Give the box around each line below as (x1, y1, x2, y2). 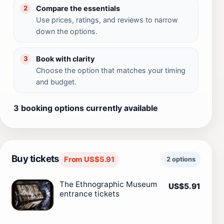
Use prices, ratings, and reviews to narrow (36, 15, 178, 24)
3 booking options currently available (13, 102, 158, 113)
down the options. (36, 26, 97, 35)
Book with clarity (36, 54, 94, 63)
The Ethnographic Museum (59, 179, 157, 189)
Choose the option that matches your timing (36, 65, 185, 74)
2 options (166, 155, 195, 163)
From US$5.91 (63, 154, 115, 164)
